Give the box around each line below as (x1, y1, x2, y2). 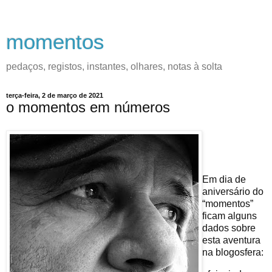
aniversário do (202, 186, 263, 197)
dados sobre (202, 223, 256, 234)
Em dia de (202, 174, 246, 185)
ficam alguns (202, 211, 257, 222)
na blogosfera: (202, 247, 263, 258)
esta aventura (202, 235, 260, 246)
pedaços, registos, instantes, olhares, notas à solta (6, 61, 222, 72)
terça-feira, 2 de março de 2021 (6, 92, 103, 99)
